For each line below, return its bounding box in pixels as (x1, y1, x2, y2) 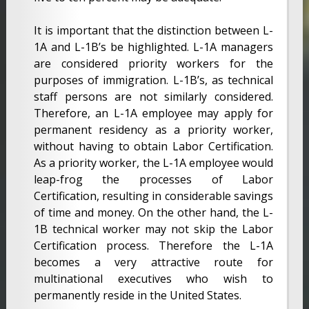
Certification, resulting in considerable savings (33, 188, 274, 203)
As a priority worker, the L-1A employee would (33, 154, 274, 170)
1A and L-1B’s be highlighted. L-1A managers (33, 39, 274, 54)
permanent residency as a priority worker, (33, 121, 274, 137)
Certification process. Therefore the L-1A (33, 237, 274, 253)
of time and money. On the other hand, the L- (33, 204, 274, 220)
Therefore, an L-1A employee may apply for (33, 105, 274, 121)
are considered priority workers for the (33, 55, 274, 71)
